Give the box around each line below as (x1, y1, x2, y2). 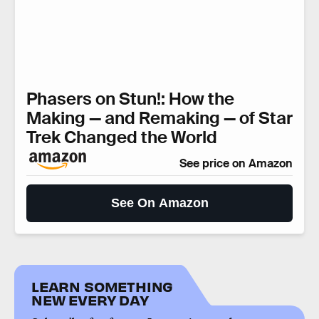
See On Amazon (110, 195, 209, 210)
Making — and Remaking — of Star (26, 106, 293, 129)
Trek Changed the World (26, 125, 217, 148)
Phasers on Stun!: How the (26, 87, 234, 110)
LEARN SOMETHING (31, 277, 174, 296)
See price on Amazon (179, 155, 293, 171)
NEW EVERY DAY (31, 291, 149, 309)
